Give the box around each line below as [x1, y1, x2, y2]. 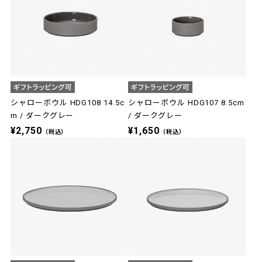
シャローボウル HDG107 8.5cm [128, 98, 244, 108]
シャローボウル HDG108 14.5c [11, 98, 125, 108]
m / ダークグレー [11, 111, 74, 120]
